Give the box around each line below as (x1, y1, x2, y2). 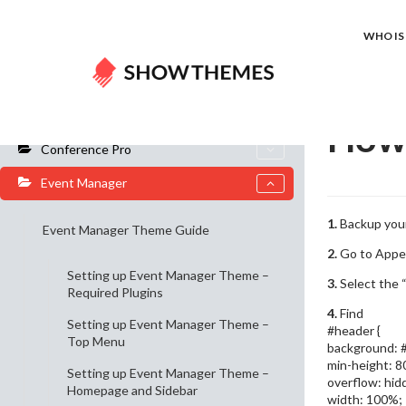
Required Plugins (67, 285, 163, 300)
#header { (327, 322, 381, 338)
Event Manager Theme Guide (43, 222, 209, 237)
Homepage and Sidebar (67, 382, 198, 398)
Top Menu (67, 333, 125, 349)
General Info (41, 108, 112, 123)
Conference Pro (41, 141, 131, 157)
